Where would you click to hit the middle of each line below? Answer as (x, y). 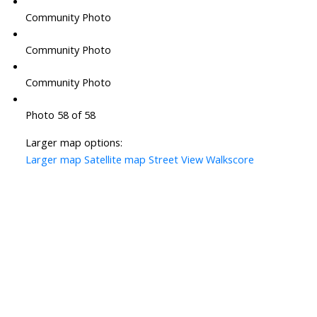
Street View (175, 160)
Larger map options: (74, 143)
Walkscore (230, 160)
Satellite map (115, 160)
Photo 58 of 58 (60, 115)
